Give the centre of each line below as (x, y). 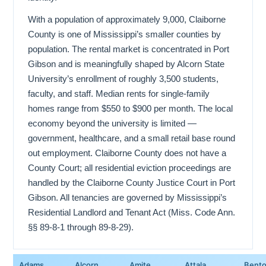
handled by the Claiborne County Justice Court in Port (132, 182)
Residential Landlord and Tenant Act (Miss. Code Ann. (132, 212)
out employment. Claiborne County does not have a (127, 153)
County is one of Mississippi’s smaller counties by (124, 34)
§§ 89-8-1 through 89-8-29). (81, 227)
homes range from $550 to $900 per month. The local (130, 108)
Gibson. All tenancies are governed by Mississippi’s (127, 197)
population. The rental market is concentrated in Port (129, 49)
